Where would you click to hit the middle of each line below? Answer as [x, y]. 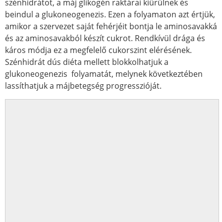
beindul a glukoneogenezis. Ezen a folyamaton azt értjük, [110, 14]
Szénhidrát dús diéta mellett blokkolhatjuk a [87, 62]
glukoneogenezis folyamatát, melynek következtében [104, 74]
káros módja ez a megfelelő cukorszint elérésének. [98, 50]
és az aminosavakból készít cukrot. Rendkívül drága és [105, 38]
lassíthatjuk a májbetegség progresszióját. [83, 86]
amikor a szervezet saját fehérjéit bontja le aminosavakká [111, 26]
